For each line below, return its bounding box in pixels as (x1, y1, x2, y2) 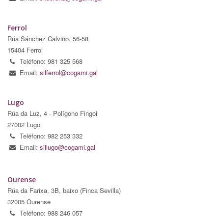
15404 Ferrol (7, 45, 43, 55)
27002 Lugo (7, 119, 40, 129)
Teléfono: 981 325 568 (20, 56, 82, 66)
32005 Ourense (7, 196, 51, 206)
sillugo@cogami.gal (40, 142, 95, 152)
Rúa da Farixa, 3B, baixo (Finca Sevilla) (7, 185, 121, 195)
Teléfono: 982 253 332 (20, 131, 82, 140)
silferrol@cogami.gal (40, 67, 98, 77)
